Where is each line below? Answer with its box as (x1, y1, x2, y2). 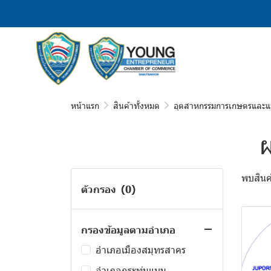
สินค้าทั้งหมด (113, 100, 160, 111)
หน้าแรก (71, 100, 99, 111)
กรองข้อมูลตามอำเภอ (81, 223, 175, 235)
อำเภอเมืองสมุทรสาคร (96, 243, 186, 256)
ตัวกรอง (81, 183, 116, 195)
